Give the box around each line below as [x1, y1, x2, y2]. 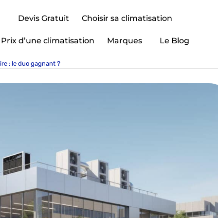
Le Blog [160, 36, 190, 45]
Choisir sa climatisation [82, 14, 173, 23]
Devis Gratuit [18, 14, 70, 23]
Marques [107, 36, 143, 45]
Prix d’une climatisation [1, 36, 95, 45]
